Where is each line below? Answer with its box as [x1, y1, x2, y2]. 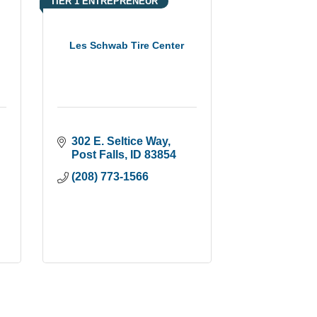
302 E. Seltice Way [71, 134, 168, 147]
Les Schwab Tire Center [69, 39, 185, 51]
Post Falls [71, 148, 125, 161]
